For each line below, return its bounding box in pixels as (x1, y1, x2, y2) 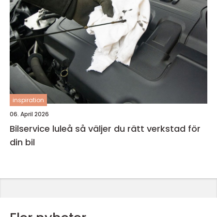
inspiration (13, 95, 44, 104)
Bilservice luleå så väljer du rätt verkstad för (10, 122, 75, 135)
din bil (10, 136, 35, 148)
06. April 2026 (10, 109, 49, 118)
